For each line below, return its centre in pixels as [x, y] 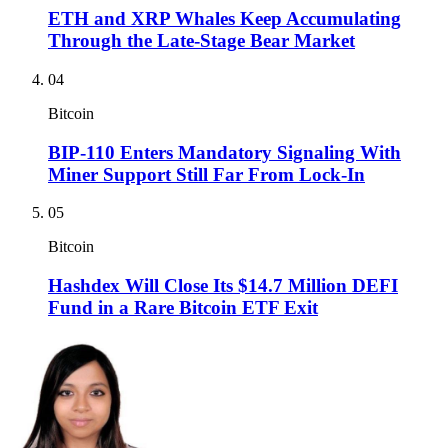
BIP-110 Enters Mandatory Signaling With [224, 152]
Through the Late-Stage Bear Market [201, 41]
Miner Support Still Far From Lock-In [206, 174]
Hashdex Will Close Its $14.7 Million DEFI [223, 285]
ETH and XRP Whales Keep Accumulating [224, 19]
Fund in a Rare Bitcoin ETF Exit [183, 307]
